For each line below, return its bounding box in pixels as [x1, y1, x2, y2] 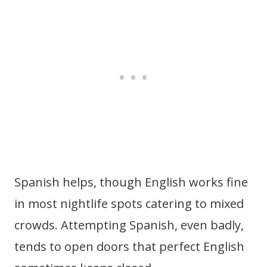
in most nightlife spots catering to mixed [14, 195, 244, 212]
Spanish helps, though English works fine [14, 173, 248, 190]
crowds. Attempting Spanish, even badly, [14, 216, 244, 233]
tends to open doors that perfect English [14, 238, 244, 254]
